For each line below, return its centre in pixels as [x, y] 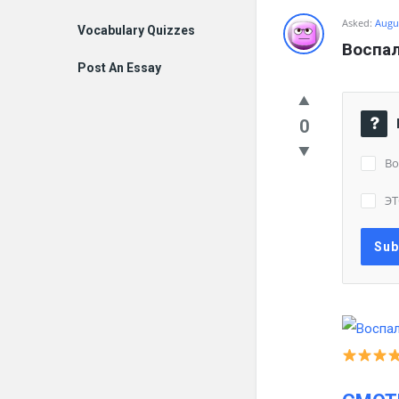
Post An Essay [119, 68]
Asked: [357, 23]
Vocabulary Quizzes [136, 30]
